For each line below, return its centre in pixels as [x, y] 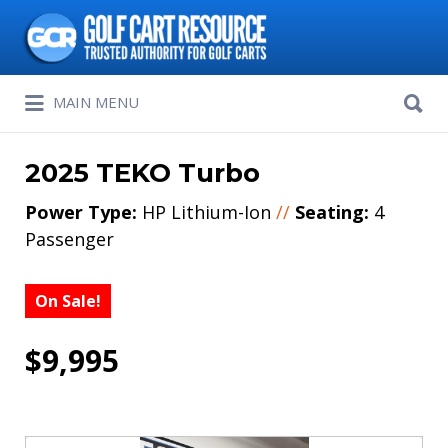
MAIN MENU [96, 101]
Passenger [69, 239]
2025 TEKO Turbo [142, 173]
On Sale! [68, 301]
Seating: [332, 212]
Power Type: [81, 212]
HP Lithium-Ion [206, 212]
